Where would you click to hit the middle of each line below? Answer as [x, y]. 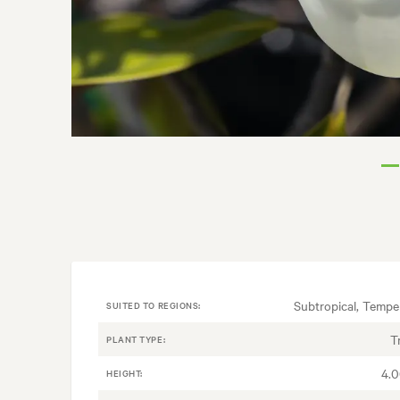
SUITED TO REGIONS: [154, 305]
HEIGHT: [125, 373]
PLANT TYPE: [136, 339]
